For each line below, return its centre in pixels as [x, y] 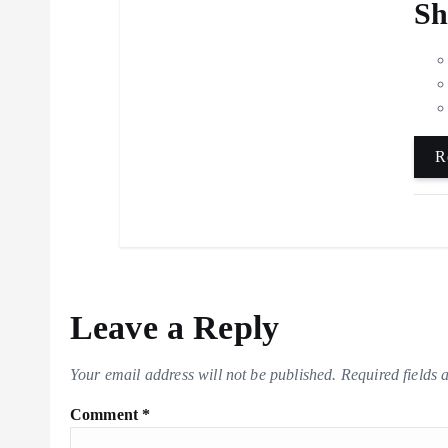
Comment [106, 414]
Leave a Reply [175, 327]
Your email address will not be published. [203, 374]
